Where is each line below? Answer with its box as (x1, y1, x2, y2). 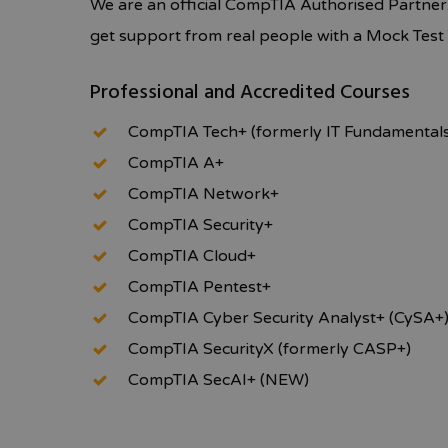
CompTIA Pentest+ (128, 277, 272, 298)
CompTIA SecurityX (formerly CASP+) (128, 339, 412, 360)
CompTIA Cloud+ (128, 246, 257, 267)
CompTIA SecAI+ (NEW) (128, 370, 310, 391)
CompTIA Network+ (128, 184, 280, 205)
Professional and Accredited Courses (90, 77, 411, 110)
